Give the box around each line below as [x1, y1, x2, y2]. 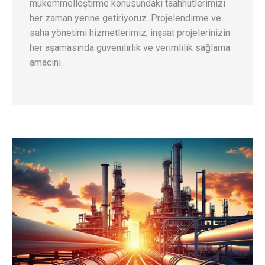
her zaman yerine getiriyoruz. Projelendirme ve [30, 12, 221, 24]
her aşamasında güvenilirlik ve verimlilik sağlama [30, 41, 230, 53]
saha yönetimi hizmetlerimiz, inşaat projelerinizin [30, 27, 230, 38]
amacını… [30, 56, 67, 68]
